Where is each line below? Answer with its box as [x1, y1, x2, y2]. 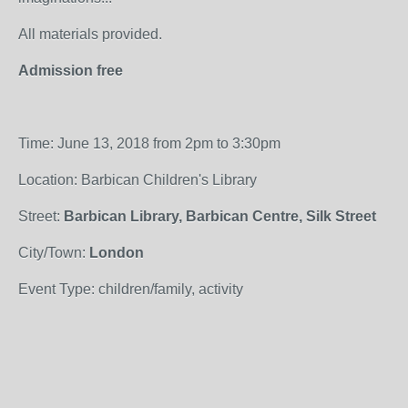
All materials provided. [18, 26, 162, 42]
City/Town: [18, 245, 89, 260]
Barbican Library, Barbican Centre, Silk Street [64, 209, 376, 224]
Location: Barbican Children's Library [18, 172, 257, 188]
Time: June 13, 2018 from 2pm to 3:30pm [18, 136, 280, 151]
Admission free [18, 63, 123, 78]
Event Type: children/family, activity [18, 281, 243, 297]
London [89, 245, 144, 260]
